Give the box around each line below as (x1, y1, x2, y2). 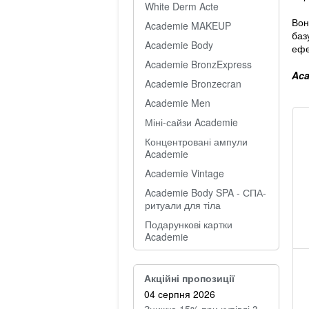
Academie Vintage (145, 166, 224, 180)
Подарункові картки (145, 217, 232, 231)
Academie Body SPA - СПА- (145, 186, 266, 199)
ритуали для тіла (145, 198, 221, 212)
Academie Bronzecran (145, 77, 241, 90)
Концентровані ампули (145, 134, 248, 148)
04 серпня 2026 (144, 287, 215, 301)
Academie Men (145, 96, 210, 110)
